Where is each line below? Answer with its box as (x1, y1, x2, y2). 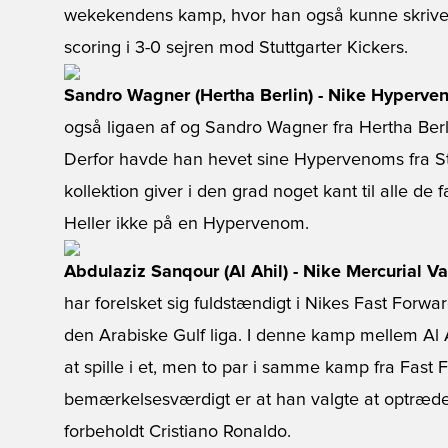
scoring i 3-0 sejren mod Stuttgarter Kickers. (64, 39, 408, 57)
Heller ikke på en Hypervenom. (64, 215, 309, 233)
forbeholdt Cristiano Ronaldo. (64, 423, 291, 441)
